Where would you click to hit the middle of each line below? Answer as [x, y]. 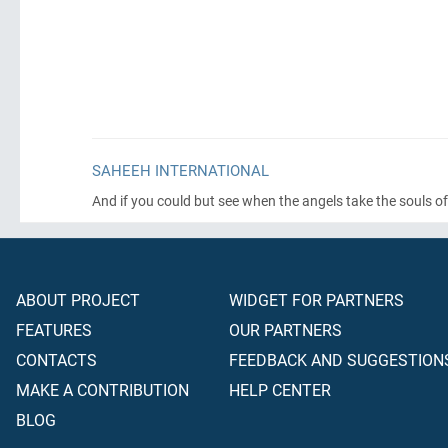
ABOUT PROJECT [78, 299]
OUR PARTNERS [285, 329]
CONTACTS [56, 359]
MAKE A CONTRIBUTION [102, 389]
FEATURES [54, 329]
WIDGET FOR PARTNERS [316, 299]
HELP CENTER [280, 389]
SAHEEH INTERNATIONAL [180, 170]
